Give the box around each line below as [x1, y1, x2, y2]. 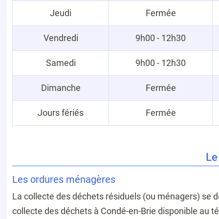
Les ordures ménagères [12, 173, 115, 185]
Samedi [45, 57, 76, 68]
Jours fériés [38, 107, 84, 118]
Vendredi [43, 32, 78, 43]
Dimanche [41, 82, 81, 93]
